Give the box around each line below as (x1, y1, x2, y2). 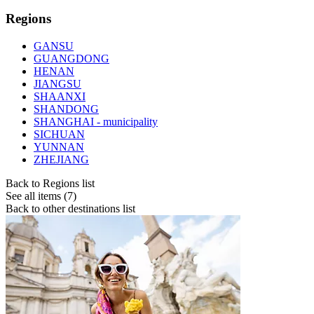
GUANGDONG (34, 52, 109, 64)
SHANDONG (34, 102, 99, 115)
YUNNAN (34, 140, 84, 153)
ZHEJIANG (34, 153, 89, 165)
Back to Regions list (6, 177, 95, 189)
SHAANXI (34, 90, 86, 102)
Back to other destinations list (6, 202, 135, 214)
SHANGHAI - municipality (34, 115, 158, 128)
